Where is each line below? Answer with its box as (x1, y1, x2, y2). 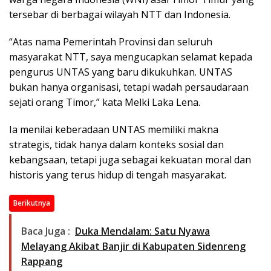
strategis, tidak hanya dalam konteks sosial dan (9, 138, 224, 152)
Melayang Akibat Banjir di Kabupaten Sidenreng (21, 240, 246, 253)
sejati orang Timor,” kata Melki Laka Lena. (9, 96, 200, 109)
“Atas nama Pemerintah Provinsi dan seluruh (9, 35, 212, 49)
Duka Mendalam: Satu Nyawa (75, 224, 210, 238)
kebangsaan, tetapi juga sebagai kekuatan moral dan (9, 153, 251, 167)
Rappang (21, 255, 62, 269)
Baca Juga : (21, 224, 70, 238)
